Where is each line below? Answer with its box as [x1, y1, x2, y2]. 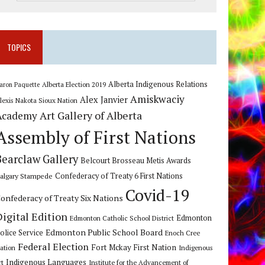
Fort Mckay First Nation [91, 242, 177, 253]
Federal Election [18, 240, 89, 254]
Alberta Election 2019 [42, 80, 106, 89]
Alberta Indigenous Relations [108, 79, 208, 90]
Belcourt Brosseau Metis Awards [80, 156, 192, 166]
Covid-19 [125, 185, 190, 206]
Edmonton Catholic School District [70, 214, 174, 223]
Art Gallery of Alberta [40, 108, 143, 123]
